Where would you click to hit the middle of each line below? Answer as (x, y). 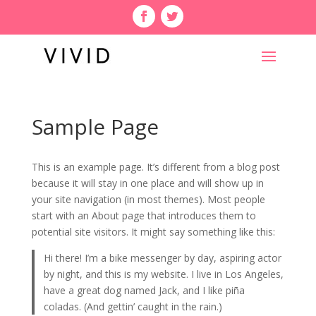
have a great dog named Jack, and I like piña (145, 290)
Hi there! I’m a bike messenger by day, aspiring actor (163, 258)
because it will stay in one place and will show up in (147, 183)
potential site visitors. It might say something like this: (153, 232)
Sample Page (95, 127)
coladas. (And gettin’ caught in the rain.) (133, 306)
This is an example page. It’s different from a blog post (156, 167)
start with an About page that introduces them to (144, 215)
